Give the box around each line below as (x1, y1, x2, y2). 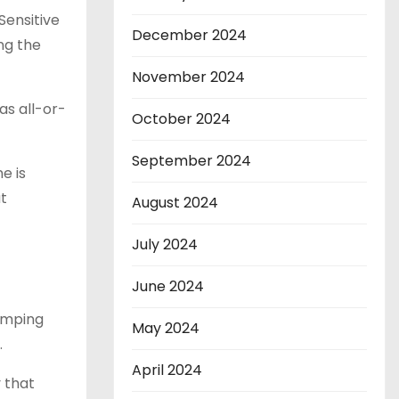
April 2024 (132, 360, 202, 380)
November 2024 (132, 67, 245, 87)
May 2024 (132, 318, 199, 338)
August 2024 (132, 192, 218, 213)
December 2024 (132, 25, 247, 45)
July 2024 (132, 234, 198, 255)
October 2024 (132, 109, 231, 129)
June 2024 (132, 276, 204, 297)
